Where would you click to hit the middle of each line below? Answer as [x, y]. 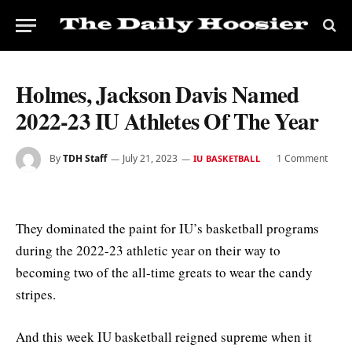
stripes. [36, 294]
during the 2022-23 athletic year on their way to [148, 250]
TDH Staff [85, 159]
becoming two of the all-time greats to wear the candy [164, 272]
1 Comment [302, 159]
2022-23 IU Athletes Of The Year [167, 121]
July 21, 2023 [150, 159]
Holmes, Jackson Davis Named [158, 94]
